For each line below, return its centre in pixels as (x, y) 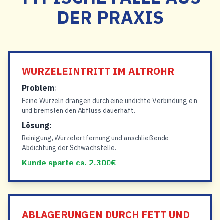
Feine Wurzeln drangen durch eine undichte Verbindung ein (110, 101)
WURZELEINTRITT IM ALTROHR (98, 71)
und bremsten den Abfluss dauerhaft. (78, 110)
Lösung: (37, 125)
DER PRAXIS (110, 17)
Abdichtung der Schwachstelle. (69, 148)
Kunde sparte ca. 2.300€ (69, 163)
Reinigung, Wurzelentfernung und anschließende (95, 138)
